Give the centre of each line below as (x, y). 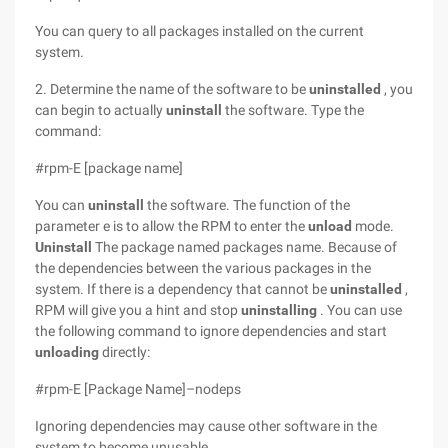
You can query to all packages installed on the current (199, 31)
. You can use (359, 310)
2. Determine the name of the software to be (172, 89)
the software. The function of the (247, 205)
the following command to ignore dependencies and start (211, 331)
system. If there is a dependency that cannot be (182, 289)
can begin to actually (100, 110)
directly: (124, 352)
